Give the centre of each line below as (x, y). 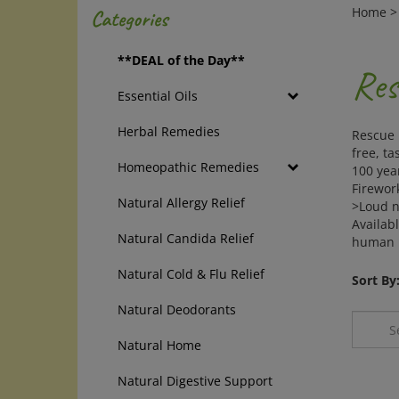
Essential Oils (158, 96)
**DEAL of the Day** (181, 60)
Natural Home (159, 345)
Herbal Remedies (169, 131)
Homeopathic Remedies (188, 167)
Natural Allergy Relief (181, 203)
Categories (129, 19)
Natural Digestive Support (195, 381)
